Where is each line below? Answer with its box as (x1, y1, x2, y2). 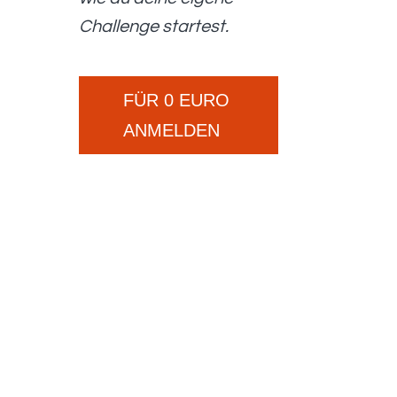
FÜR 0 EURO (123, 90, 230, 110)
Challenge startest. (79, 17, 230, 35)
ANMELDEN (123, 120, 221, 140)
